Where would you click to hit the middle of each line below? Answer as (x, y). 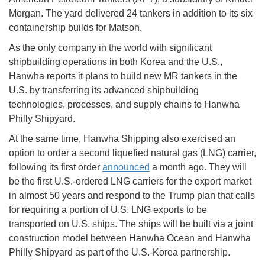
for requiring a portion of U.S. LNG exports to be (108, 209)
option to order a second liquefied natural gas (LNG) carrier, (132, 153)
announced (126, 167)
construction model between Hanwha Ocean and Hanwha (130, 238)
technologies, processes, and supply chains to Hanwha (124, 104)
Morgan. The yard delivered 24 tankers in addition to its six (131, 13)
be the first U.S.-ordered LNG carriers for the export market (130, 181)
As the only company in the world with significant (110, 47)
